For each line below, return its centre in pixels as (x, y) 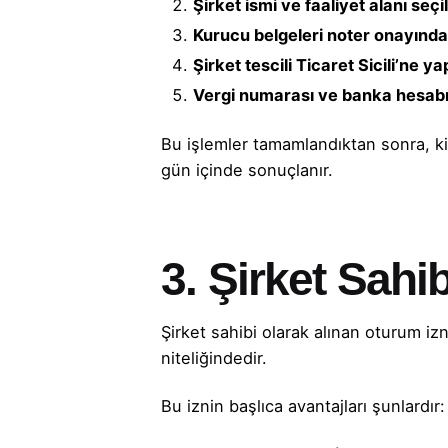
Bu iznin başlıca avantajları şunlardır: (303, 406)
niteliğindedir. (214, 358)
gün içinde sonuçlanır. (247, 169)
